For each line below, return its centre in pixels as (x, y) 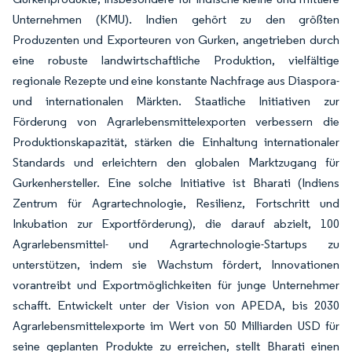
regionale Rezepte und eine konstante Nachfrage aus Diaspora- (176, 81)
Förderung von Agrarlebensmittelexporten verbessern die (176, 121)
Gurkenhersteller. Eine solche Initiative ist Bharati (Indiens (176, 183)
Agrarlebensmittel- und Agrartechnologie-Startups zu (176, 244)
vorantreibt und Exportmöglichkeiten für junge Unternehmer (176, 285)
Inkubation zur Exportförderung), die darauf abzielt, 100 (176, 224)
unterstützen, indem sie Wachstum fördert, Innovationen (176, 264)
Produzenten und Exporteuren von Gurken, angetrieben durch (176, 40)
